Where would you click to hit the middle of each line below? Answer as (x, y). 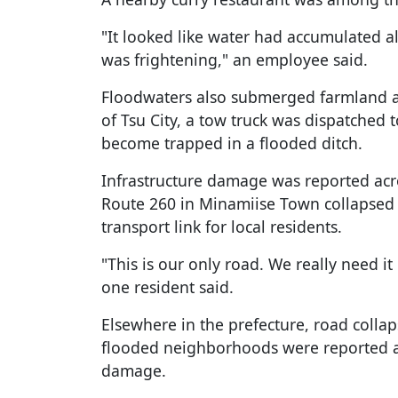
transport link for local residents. (222, 227)
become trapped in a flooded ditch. (232, 143)
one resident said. (167, 287)
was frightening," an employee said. (235, 60)
